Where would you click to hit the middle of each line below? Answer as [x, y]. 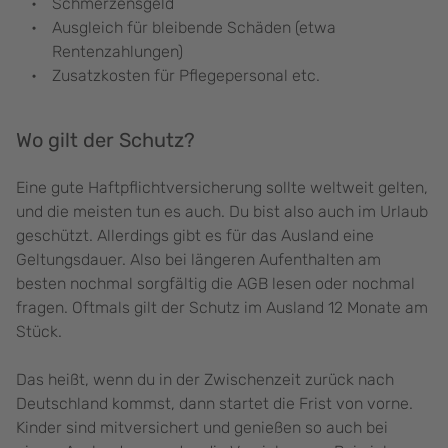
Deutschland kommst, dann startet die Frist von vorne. [214, 404]
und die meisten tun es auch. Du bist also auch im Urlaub [222, 212]
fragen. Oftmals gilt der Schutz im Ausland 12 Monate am [222, 308]
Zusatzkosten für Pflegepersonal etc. [188, 76]
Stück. [39, 332]
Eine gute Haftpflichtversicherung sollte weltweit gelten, [222, 188]
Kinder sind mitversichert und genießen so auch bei [202, 428]
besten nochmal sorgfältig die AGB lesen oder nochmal [215, 284]
